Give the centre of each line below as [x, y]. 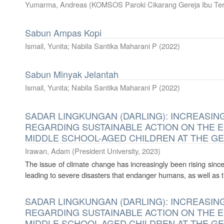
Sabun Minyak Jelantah [72, 74]
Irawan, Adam [47, 151]
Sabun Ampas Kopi [63, 32]
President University [106, 151]
